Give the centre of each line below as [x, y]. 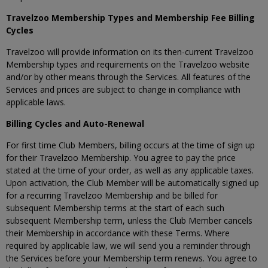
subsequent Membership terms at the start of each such [115, 208]
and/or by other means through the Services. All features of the [128, 77]
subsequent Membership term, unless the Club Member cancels [129, 220]
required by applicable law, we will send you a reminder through [128, 246]
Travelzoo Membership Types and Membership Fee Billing [130, 18]
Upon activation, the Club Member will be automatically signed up [133, 183]
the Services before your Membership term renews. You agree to [132, 258]
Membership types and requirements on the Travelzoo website [128, 64]
